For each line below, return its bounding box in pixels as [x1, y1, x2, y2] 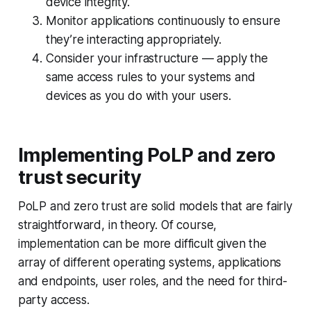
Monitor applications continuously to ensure [45, 14, 280, 28]
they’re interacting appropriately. [45, 33, 221, 47]
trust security [17, 166, 142, 190]
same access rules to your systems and [45, 70, 255, 85]
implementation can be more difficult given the [17, 237, 267, 251]
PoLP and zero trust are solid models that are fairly [17, 199, 292, 214]
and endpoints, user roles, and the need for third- [17, 274, 288, 289]
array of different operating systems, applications [17, 255, 282, 270]
